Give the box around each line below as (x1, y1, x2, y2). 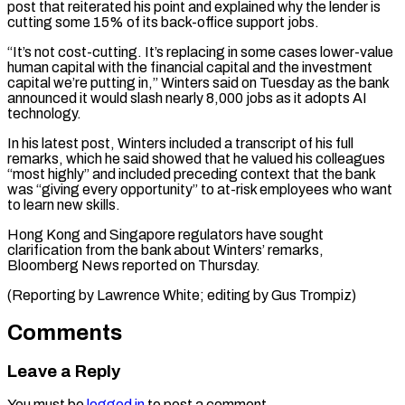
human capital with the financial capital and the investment (7, 59, 372, 75)
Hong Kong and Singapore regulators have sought (7, 226, 324, 242)
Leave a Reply (7, 362, 120, 381)
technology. (7, 105, 81, 121)
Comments (7, 320, 122, 344)
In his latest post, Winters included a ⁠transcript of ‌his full (7, 135, 353, 151)
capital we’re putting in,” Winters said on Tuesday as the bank (7, 74, 389, 90)
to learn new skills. (7, 196, 120, 212)
